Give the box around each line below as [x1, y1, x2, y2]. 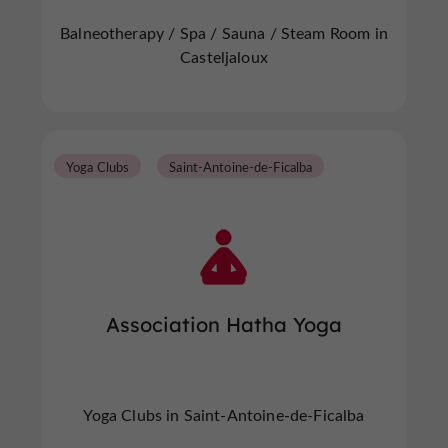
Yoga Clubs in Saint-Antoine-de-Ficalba [83, 404, 365, 425]
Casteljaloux [180, 46, 268, 67]
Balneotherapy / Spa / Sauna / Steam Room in [60, 22, 388, 43]
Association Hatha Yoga [106, 312, 342, 337]
